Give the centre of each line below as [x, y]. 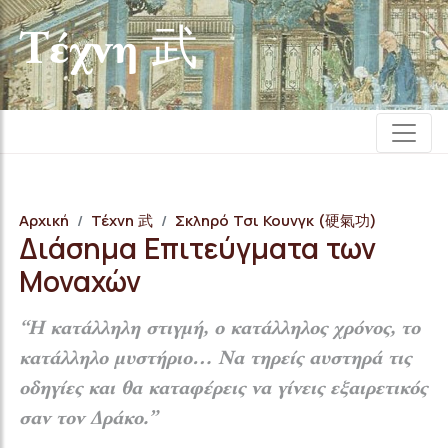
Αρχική [44, 220]
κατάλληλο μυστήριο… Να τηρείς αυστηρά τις [215, 359]
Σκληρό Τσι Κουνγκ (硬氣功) [276, 220]
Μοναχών [80, 281]
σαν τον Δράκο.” [88, 419]
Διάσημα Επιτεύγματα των [197, 248]
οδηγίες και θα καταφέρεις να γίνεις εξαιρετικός [223, 389]
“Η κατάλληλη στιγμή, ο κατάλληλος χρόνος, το [219, 329]
